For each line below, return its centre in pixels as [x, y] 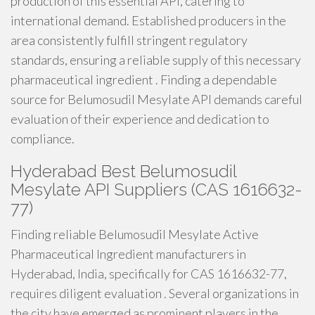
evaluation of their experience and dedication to [140, 119]
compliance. [43, 139]
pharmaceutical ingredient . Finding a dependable [144, 79]
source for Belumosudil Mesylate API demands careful [156, 99]
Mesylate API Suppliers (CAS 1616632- [156, 189]
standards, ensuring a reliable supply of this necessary [156, 60]
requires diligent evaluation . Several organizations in [155, 293]
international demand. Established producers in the [148, 20]
